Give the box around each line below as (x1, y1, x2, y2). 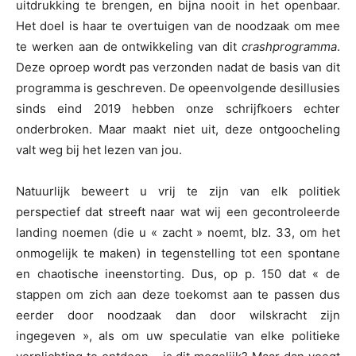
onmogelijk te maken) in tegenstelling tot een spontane (16, 246, 340, 261)
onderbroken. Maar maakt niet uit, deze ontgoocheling (16, 122, 340, 137)
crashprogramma (242, 39, 337, 55)
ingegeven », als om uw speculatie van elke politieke (16, 328, 340, 344)
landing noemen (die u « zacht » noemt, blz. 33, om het (16, 225, 340, 241)
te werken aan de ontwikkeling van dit (16, 39, 242, 55)
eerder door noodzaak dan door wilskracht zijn (16, 308, 340, 323)
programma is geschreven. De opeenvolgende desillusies (16, 80, 340, 96)
